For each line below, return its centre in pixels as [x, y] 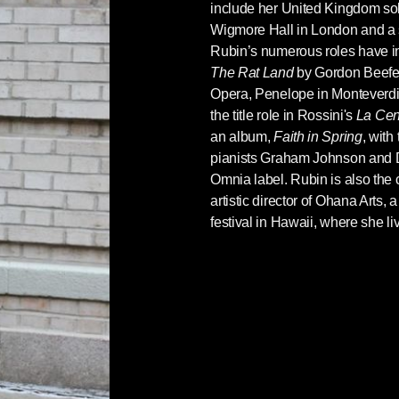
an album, [242, 137]
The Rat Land [252, 73]
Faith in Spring [318, 137]
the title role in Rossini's [283, 115]
